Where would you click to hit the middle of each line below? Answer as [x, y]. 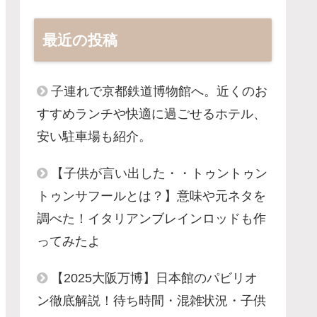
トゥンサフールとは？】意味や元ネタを [151, 196]
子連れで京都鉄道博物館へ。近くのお [159, 91]
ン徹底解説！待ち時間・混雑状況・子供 [151, 300]
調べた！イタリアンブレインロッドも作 [151, 218]
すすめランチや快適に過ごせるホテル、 [151, 114]
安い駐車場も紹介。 [94, 136]
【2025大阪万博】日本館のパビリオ [154, 278]
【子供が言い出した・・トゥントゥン [159, 173]
